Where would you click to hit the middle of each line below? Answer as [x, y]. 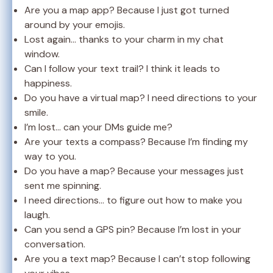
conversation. [55, 244]
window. [42, 54]
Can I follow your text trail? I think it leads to [122, 68]
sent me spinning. [63, 185]
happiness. [48, 83]
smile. [36, 112]
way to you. [50, 156]
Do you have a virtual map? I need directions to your [141, 97]
